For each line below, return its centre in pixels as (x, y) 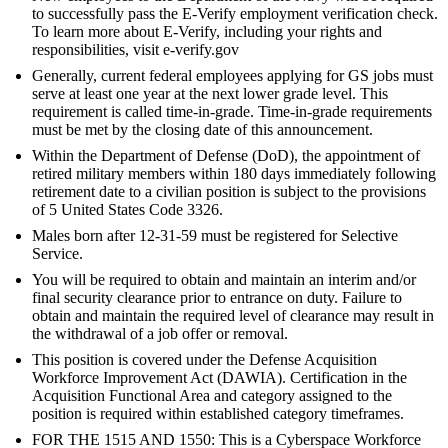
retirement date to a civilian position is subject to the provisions (229, 192)
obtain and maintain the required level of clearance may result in (233, 316)
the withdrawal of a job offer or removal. (160, 334)
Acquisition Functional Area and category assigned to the (212, 396)
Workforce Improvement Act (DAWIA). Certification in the (219, 378)
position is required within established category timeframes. (218, 414)
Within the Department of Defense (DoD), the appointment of (226, 156)
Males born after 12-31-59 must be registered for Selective (215, 236)
